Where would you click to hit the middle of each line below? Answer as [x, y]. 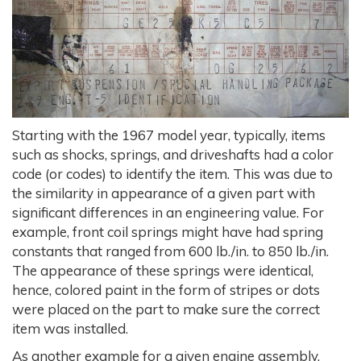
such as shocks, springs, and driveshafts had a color [173, 154]
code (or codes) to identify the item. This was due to [172, 173]
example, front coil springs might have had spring [168, 231]
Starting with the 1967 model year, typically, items [169, 135]
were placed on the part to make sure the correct [166, 309]
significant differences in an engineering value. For [168, 212]
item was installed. [70, 328]
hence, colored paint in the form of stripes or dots [166, 289]
